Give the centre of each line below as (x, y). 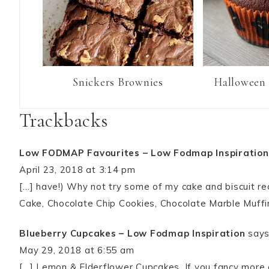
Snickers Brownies (118, 82)
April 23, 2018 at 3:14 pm (77, 169)
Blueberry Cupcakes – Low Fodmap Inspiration (132, 233)
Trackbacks (64, 120)
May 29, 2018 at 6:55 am (77, 250)
